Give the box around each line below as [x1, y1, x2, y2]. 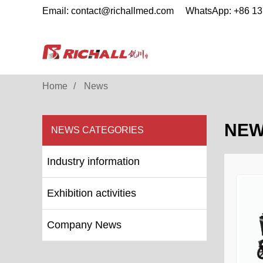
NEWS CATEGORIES [51, 125, 144, 135]
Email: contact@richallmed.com [42, 6, 174, 16]
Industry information [47, 156, 140, 167]
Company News [47, 219, 122, 231]
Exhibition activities [47, 187, 136, 199]
